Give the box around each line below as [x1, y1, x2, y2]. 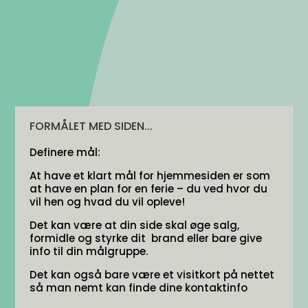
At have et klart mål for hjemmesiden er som [30, 168, 271, 183]
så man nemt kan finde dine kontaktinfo [30, 280, 248, 295]
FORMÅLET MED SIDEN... [30, 118, 153, 134]
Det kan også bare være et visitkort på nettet [30, 267, 275, 282]
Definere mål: [30, 145, 101, 159]
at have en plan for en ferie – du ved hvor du [30, 181, 268, 196]
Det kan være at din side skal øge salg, [30, 218, 240, 232]
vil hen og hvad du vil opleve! [30, 195, 186, 209]
